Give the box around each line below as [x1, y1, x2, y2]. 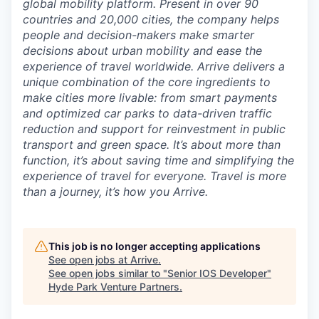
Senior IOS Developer [167, 267, 267, 279]
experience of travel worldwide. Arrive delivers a [23, 59, 285, 73]
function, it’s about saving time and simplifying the [23, 153, 294, 167]
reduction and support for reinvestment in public [23, 122, 286, 136]
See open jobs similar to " [48, 267, 167, 279]
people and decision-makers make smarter [23, 28, 254, 42]
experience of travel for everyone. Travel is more [23, 169, 286, 183]
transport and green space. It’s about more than [23, 137, 281, 152]
